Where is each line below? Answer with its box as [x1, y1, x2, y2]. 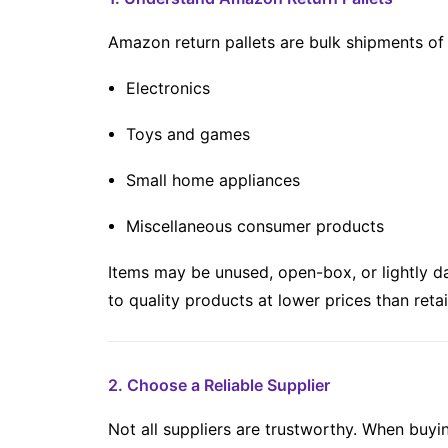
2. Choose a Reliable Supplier [108, 375, 330, 395]
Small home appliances [126, 170, 300, 190]
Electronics [126, 78, 210, 98]
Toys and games [126, 124, 250, 144]
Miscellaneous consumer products [126, 216, 384, 236]
